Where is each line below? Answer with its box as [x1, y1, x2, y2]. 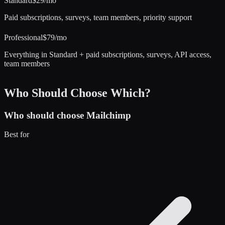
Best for [4, 130, 29, 139]
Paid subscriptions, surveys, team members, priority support [4, 13, 192, 22]
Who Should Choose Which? [4, 86, 151, 99]
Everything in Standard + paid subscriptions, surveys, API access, [4, 50, 211, 59]
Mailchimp [86, 109, 131, 121]
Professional [4, 33, 43, 42]
